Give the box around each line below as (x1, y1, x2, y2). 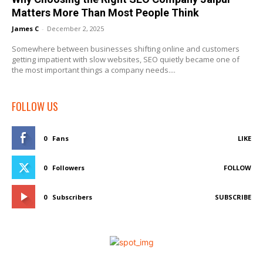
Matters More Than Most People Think (12, 6, 199, 19)
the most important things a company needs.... (12, 65, 176, 76)
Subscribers (52, 193, 92, 202)
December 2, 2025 (47, 24, 104, 33)
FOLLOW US (12, 99, 58, 114)
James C (12, 24, 39, 33)
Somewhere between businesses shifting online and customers (12, 43, 240, 55)
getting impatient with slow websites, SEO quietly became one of (12, 54, 240, 65)
